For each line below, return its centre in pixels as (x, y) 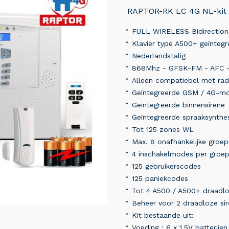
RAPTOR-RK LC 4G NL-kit (177, 11)
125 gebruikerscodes (166, 166)
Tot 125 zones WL (163, 130)
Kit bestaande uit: (163, 215)
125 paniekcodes (160, 179)
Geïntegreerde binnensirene (178, 105)
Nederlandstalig (159, 56)
